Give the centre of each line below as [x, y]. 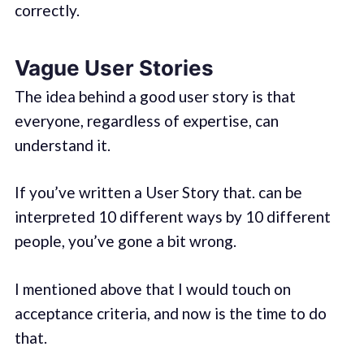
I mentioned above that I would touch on [152, 288]
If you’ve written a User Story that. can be [158, 193]
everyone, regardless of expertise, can [146, 120]
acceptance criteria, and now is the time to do [170, 313]
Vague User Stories [114, 68]
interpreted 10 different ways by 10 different [172, 217]
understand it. [62, 145]
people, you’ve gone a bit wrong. [125, 241]
